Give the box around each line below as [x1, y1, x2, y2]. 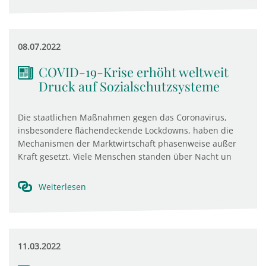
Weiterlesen [39, 181, 86, 192]
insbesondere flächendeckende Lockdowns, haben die [18, 125, 233, 136]
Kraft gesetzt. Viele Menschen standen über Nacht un [18, 151, 232, 162]
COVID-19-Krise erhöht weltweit [39, 64, 229, 80]
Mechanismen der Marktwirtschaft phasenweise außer [18, 138, 236, 149]
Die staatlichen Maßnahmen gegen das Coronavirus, [18, 112, 227, 123]
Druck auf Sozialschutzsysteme [39, 78, 220, 94]
